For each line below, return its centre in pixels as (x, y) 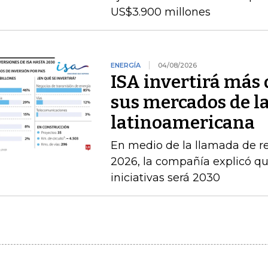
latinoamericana (182, 123)
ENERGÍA (125, 65)
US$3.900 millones (160, 12)
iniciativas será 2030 (165, 178)
